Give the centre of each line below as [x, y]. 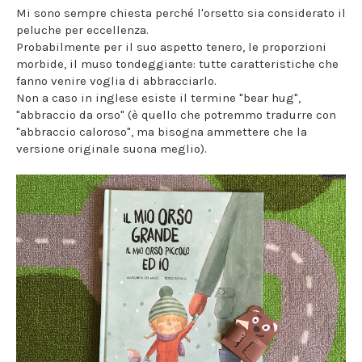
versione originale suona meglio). [112, 149]
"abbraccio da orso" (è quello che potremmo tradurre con [176, 115]
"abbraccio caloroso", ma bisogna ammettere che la [162, 132]
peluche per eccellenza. [82, 30]
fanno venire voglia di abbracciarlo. [116, 81]
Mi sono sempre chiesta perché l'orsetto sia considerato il [181, 13]
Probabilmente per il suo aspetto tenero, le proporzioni [171, 47]
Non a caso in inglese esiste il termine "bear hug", [158, 98]
